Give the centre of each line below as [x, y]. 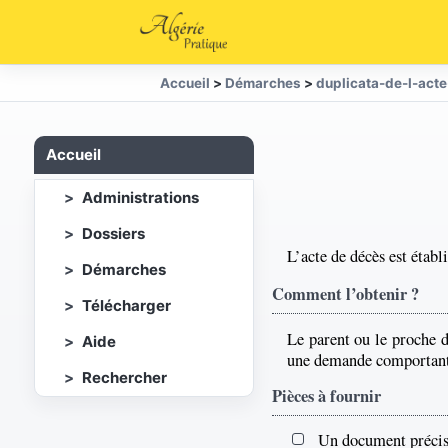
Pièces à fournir [326, 395]
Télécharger [126, 305]
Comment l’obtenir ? [345, 293]
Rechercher [124, 377]
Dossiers [113, 233]
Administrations [140, 197]
